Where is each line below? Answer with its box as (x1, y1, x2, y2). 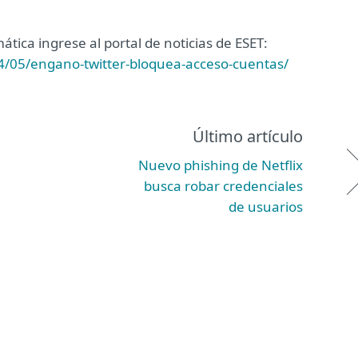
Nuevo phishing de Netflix (138, 156, 303, 174)
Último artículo (193, 125, 303, 147)
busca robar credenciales (144, 177, 303, 195)
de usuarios (229, 197, 303, 216)
